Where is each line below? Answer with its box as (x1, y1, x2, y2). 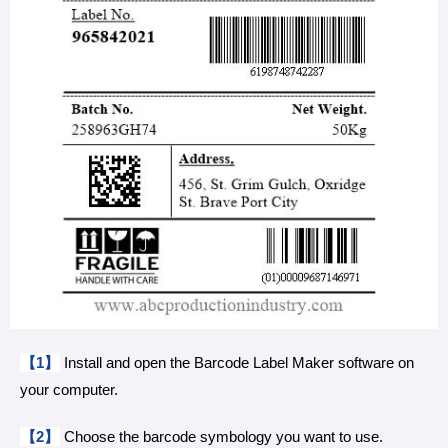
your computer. (20, 380, 118, 398)
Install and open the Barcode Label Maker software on (60, 353, 414, 371)
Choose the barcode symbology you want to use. (60, 427, 383, 445)
